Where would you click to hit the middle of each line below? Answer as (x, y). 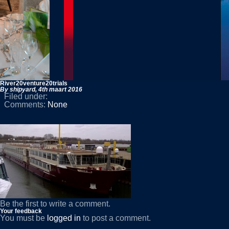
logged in (64, 218)
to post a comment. (116, 218)
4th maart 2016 (60, 89)
